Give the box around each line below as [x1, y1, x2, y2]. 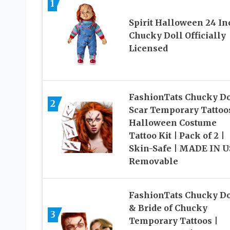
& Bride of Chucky [128, 202, 207, 213]
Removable [128, 156, 178, 166]
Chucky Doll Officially [128, 30, 226, 41]
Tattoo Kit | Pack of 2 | [128, 130, 224, 141]
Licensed [128, 43, 168, 53]
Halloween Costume [128, 117, 217, 128]
